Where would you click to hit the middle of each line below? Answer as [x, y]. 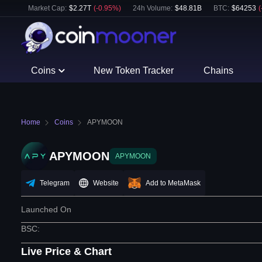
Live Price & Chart [66, 252]
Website [106, 183]
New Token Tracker [134, 70]
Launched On [46, 210]
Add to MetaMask [173, 183]
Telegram [55, 183]
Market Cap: [47, 8]
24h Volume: [153, 8]
